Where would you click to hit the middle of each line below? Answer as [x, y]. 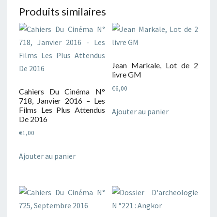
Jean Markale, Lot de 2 [155, 65]
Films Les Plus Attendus [62, 109]
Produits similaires [62, 11]
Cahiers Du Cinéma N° [62, 91]
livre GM [127, 74]
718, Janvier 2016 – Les [62, 100]
